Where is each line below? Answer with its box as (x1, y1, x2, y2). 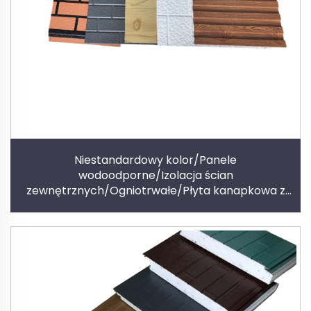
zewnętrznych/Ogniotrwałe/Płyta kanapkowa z (26, 183, 285, 199)
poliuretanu (124, 198, 187, 215)
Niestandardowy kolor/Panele (74, 152, 237, 169)
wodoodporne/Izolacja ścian (78, 167, 233, 184)
